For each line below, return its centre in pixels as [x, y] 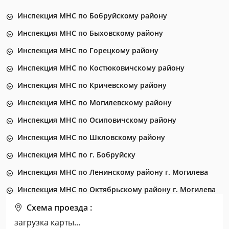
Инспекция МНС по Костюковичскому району [101, 68]
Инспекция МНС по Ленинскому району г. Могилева [113, 172]
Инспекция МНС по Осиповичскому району [97, 120]
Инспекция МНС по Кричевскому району [92, 85]
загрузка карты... [47, 222]
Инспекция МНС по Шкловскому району [91, 137]
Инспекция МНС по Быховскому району [90, 33]
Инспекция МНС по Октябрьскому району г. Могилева [117, 189]
